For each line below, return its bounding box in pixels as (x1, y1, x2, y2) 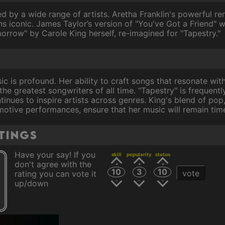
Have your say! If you (15, 149, 95, 160)
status (155, 152, 170, 158)
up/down (15, 178, 48, 188)
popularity (127, 152, 152, 158)
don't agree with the (15, 159, 91, 169)
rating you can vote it (15, 168, 96, 179)
